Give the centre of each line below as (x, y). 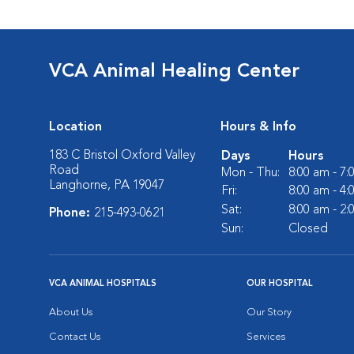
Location (75, 127)
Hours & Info (258, 127)
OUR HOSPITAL (280, 284)
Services (266, 337)
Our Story (269, 313)
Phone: (72, 213)
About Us (71, 313)
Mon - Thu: (250, 173)
